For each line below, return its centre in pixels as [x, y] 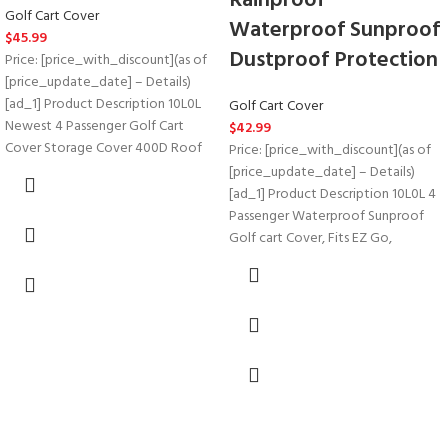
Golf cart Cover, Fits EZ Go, [310, 238]
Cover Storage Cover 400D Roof [103, 148]
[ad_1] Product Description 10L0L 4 [332, 194]
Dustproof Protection [333, 60]
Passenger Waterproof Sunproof [326, 216]
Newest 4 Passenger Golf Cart [94, 126]
